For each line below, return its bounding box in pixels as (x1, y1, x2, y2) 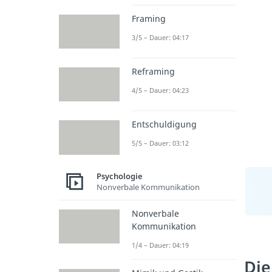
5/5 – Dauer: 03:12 (132, 138, 189, 148)
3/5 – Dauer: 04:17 (132, 32, 189, 42)
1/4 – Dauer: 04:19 (132, 240, 189, 250)
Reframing (132, 66, 175, 78)
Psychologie (97, 171, 143, 182)
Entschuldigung (132, 118, 197, 131)
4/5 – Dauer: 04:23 (132, 86, 189, 95)
